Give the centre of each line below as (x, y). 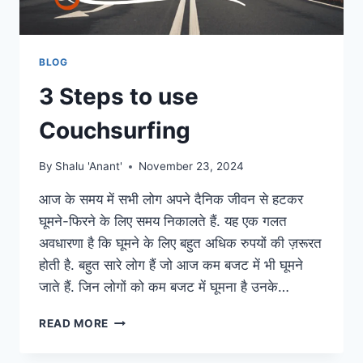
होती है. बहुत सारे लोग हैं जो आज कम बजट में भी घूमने (171, 265)
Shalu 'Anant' (89, 167)
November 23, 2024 (192, 167)
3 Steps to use (119, 96)
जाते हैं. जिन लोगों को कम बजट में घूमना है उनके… (164, 287)
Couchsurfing (115, 130)
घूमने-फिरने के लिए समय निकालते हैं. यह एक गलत (163, 222)
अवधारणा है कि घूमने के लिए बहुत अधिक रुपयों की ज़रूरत (180, 243)
